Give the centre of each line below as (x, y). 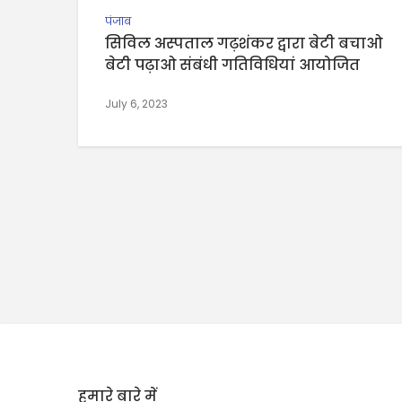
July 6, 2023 (136, 103)
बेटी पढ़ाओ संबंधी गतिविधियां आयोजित (232, 65)
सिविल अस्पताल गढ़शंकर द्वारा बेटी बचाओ (244, 43)
